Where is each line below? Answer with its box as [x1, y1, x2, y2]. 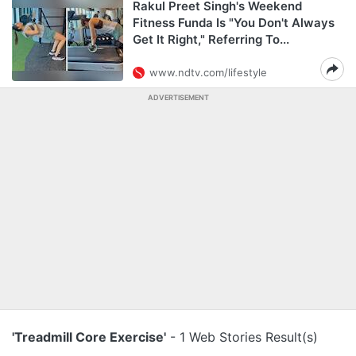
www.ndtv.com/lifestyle [149, 66, 267, 79]
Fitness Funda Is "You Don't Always [133, 15, 335, 30]
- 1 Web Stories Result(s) [166, 329, 318, 345]
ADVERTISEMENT [147, 93, 209, 102]
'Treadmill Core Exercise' [12, 329, 166, 345]
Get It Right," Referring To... [133, 32, 289, 47]
